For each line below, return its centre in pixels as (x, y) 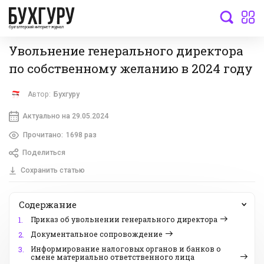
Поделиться (44, 153)
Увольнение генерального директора (126, 50)
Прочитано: (43, 135)
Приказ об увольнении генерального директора (124, 220)
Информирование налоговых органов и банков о (126, 249)
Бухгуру (67, 95)
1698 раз (81, 135)
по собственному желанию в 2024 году (131, 68)
